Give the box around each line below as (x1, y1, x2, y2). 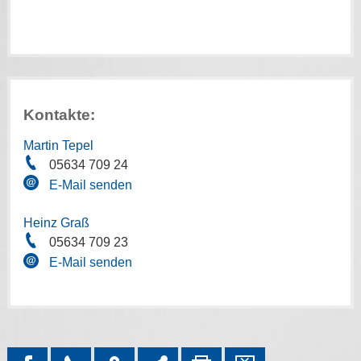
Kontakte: (23, 106, 95, 123)
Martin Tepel (23, 139, 93, 152)
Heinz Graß (23, 216, 89, 230)
